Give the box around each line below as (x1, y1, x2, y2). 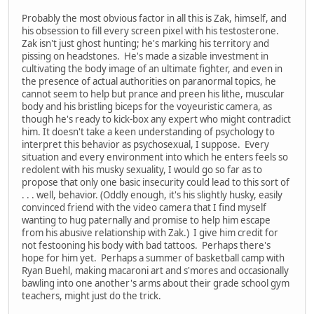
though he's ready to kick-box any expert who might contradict (22, 112, 291, 125)
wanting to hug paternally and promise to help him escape (22, 213, 271, 226)
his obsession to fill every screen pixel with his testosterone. (22, 24, 281, 37)
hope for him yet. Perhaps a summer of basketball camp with (22, 251, 285, 264)
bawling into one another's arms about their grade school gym (22, 276, 289, 289)
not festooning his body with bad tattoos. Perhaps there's (22, 238, 271, 252)
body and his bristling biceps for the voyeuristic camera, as (22, 100, 272, 113)
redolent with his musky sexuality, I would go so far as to (22, 163, 262, 176)
